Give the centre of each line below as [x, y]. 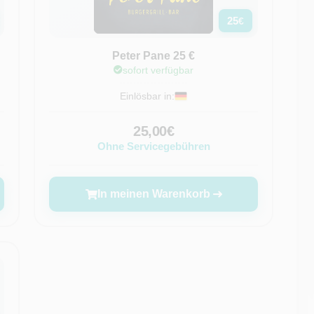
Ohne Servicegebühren [153, 146]
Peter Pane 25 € [154, 56]
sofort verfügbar [158, 70]
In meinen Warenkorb [153, 194]
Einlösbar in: [148, 96]
